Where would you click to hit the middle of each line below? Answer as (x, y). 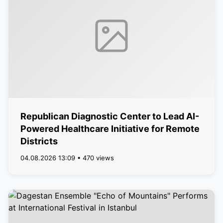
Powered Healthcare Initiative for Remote (110, 129)
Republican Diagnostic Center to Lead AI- (110, 116)
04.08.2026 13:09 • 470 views (67, 158)
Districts (39, 141)
